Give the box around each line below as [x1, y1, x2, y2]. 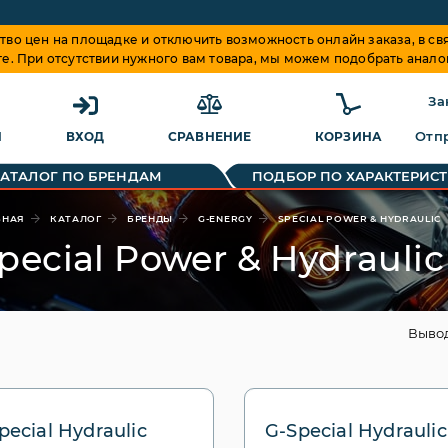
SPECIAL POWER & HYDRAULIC [277, 213, 443, 224]
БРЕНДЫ [126, 213, 174, 224]
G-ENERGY [198, 213, 253, 224]
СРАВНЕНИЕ [167, 129, 252, 144]
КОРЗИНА [314, 129, 383, 144]
